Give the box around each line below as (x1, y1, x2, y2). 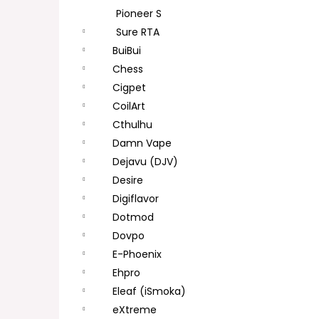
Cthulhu (113, 117, 152, 132)
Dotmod (113, 210, 154, 224)
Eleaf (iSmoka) (113, 284, 186, 298)
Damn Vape (113, 136, 172, 150)
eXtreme (113, 303, 157, 317)
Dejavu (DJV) (113, 155, 178, 169)
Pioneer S (116, 6, 162, 21)
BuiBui (113, 43, 141, 58)
